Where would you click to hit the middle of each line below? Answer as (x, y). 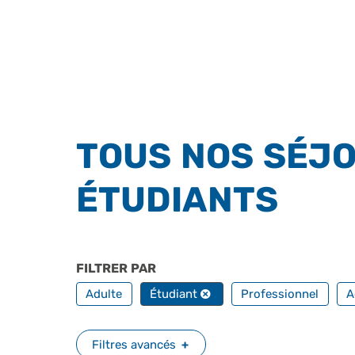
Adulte (104, 294)
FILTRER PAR (118, 268)
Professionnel (280, 294)
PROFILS (187, 268)
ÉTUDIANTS (177, 200)
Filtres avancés (134, 344)
